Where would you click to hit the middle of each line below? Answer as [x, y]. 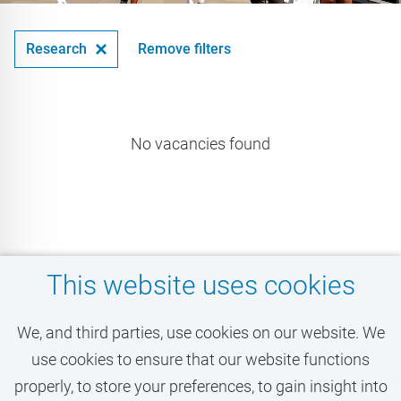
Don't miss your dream [186, 318]
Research [56, 49]
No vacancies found [200, 144]
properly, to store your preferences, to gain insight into [200, 386]
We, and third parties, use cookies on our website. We [200, 333]
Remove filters [184, 49]
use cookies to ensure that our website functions [200, 359]
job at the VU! [127, 352]
